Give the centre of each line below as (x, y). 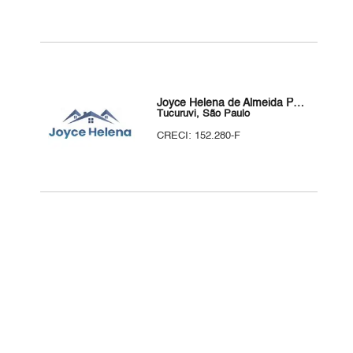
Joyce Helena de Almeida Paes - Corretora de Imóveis (299, 103)
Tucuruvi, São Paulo (204, 114)
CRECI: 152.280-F (199, 136)
